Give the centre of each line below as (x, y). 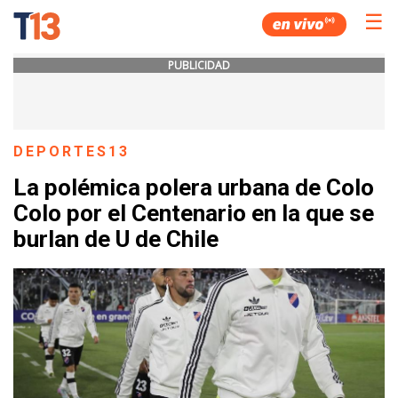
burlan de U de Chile (116, 239)
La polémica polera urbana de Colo (194, 188)
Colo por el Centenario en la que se (194, 214)
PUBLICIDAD (199, 65)
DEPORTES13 (72, 151)
